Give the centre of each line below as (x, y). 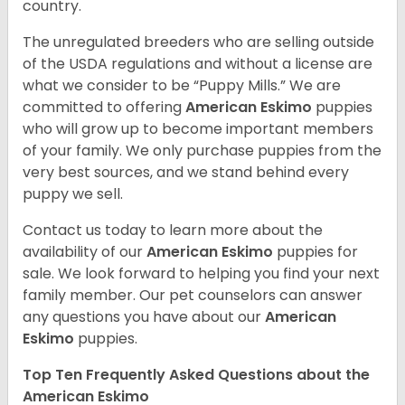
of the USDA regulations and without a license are (198, 64)
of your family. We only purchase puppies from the (202, 151)
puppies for (317, 252)
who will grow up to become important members (198, 129)
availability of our (85, 252)
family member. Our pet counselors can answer (193, 296)
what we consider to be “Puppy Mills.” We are (182, 86)
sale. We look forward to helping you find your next (201, 274)
